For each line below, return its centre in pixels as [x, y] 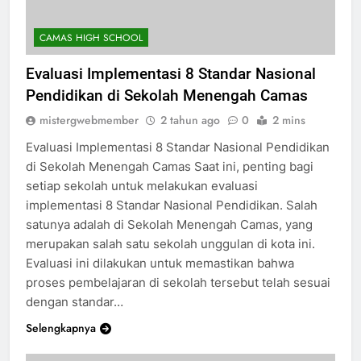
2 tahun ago [190, 120]
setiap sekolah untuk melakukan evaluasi [142, 185]
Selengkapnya [61, 328]
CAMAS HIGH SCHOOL [91, 37]
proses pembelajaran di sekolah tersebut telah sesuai [178, 282]
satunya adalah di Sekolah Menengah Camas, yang [169, 224]
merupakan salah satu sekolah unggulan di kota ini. [170, 243]
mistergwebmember [89, 120]
